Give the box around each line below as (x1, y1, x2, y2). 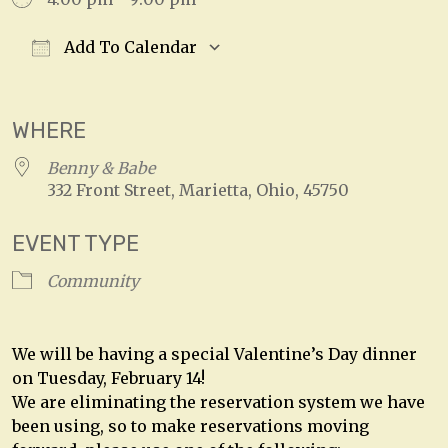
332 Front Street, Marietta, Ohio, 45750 (47, 179, 349, 200)
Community (47, 270, 139, 291)
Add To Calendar (60, 37, 197, 58)
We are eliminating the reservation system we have (12, 391, 425, 412)
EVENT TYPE (12, 229, 139, 257)
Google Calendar (258, 69, 392, 90)
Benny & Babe (47, 157, 155, 178)
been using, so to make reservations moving (12, 415, 369, 436)
